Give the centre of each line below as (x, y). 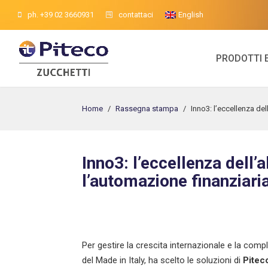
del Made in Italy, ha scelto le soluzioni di (162, 260)
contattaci (136, 15)
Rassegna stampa (147, 108)
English (191, 15)
